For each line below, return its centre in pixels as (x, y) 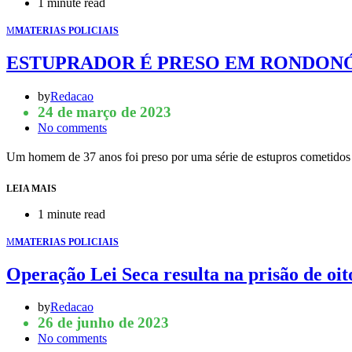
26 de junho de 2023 (103, 323)
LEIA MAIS (31, 188)
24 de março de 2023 (104, 112)
